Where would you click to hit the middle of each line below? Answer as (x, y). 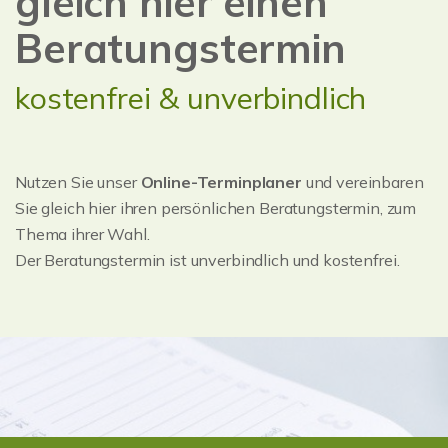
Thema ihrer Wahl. (82, 233)
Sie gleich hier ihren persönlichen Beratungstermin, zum (216, 207)
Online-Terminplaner (221, 181)
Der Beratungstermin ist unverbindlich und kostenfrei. (207, 259)
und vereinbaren (362, 181)
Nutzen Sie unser (78, 181)
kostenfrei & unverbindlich (191, 97)
